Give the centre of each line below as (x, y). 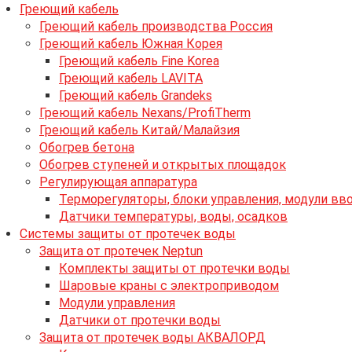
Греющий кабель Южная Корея (131, 44)
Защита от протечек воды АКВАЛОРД (152, 337)
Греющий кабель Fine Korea (139, 61)
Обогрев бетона (87, 147)
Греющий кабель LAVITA (131, 78)
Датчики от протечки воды (140, 320)
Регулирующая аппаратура (118, 182)
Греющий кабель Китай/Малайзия (139, 130)
